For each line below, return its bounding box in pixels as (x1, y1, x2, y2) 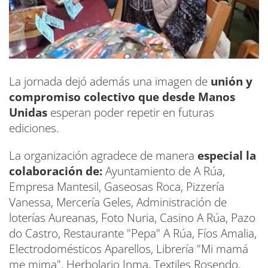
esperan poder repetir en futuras (47, 105, 214, 121)
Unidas (9, 105, 47, 121)
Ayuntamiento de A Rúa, (102, 163, 225, 179)
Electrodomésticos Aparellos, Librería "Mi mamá (9, 241, 248, 257)
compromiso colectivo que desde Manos (9, 89, 235, 105)
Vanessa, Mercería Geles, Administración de (9, 194, 227, 211)
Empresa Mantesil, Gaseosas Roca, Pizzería (9, 179, 224, 195)
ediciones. (9, 120, 59, 136)
